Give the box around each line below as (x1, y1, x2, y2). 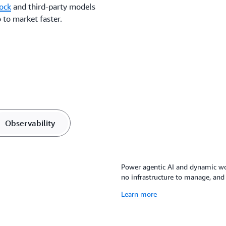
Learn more (121, 190, 157, 198)
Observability (5, 118, 55, 128)
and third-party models (11, 2, 96, 12)
